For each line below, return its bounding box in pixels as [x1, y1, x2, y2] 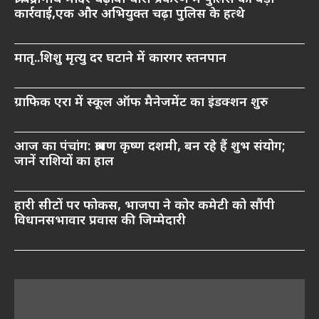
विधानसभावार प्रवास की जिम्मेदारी [14, 213, 186, 230]
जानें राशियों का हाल [14, 154, 114, 171]
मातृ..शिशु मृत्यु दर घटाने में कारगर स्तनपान [14, 51, 226, 68]
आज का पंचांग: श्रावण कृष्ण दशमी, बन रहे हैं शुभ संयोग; [14, 139, 286, 156]
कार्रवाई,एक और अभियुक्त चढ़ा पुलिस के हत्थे [14, 6, 245, 23]
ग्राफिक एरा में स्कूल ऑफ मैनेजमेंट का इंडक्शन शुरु [14, 95, 268, 112]
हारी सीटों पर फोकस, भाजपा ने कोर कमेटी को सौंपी [14, 198, 275, 215]
